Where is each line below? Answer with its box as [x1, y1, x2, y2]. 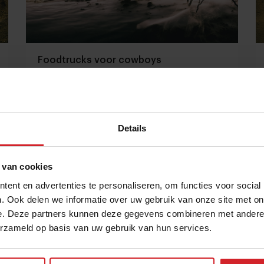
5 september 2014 [143, 126, 196, 133]
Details [117, 123, 147, 133]
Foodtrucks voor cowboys [38, 55, 161, 65]
